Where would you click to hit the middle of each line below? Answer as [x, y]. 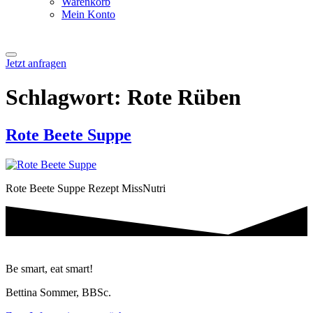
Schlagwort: [66, 97]
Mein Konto [88, 14]
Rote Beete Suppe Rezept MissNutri [86, 188]
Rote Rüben [184, 97]
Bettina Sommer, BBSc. [58, 292]
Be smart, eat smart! [51, 268]
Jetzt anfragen [36, 63]
